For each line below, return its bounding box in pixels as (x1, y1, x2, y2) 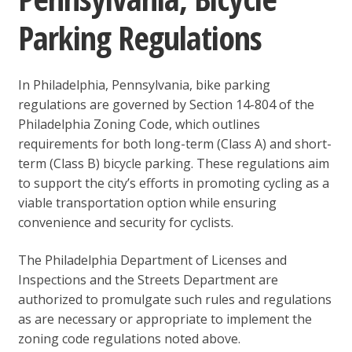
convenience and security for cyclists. (17, 213, 233, 231)
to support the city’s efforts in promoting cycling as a (17, 174, 329, 192)
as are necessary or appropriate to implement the (17, 310, 312, 328)
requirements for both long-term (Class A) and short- (17, 134, 332, 152)
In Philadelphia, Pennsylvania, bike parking (17, 75, 270, 93)
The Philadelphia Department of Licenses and (17, 251, 287, 269)
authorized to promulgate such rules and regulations (17, 290, 332, 308)
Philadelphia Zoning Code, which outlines (17, 115, 260, 133)
